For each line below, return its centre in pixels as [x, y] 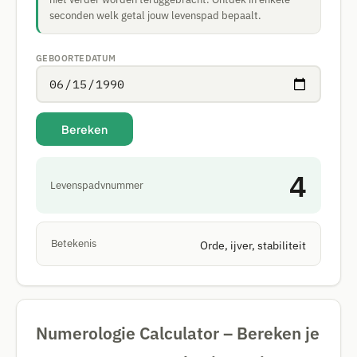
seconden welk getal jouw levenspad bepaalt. [155, 16]
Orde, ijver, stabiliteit [253, 245]
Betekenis [74, 243]
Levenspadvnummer [97, 185]
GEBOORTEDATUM [76, 58]
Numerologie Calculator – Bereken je [178, 333]
